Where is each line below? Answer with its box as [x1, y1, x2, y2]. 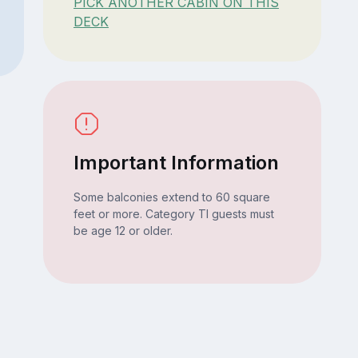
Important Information [73, 151, 279, 175]
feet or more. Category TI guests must [73, 207, 274, 221]
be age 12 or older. [73, 224, 173, 238]
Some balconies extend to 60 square [73, 190, 270, 205]
